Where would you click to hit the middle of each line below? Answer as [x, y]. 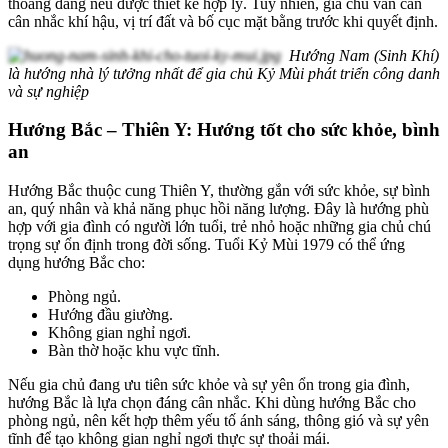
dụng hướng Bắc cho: [76, 262]
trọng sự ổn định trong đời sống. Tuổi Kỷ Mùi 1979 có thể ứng [206, 244]
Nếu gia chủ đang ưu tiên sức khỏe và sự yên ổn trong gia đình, [209, 384]
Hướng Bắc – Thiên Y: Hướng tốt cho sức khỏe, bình [224, 130]
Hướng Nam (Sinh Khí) [364, 55]
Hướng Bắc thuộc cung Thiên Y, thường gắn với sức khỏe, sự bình [219, 190]
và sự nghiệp [48, 91]
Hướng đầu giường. [110, 314]
